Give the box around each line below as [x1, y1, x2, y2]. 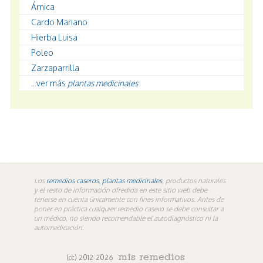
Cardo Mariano [31, 17, 87, 27]
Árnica [31, 2, 55, 12]
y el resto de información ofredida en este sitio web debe [34, 186, 207, 194]
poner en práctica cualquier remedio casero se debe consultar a [34, 204, 224, 213]
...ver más [31, 78, 68, 88]
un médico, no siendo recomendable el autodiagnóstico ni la [34, 214, 218, 222]
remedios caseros [46, 176, 99, 185]
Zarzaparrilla [31, 63, 79, 73]
